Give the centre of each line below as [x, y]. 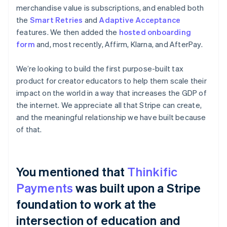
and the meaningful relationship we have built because [111, 117]
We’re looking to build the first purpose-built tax [100, 68]
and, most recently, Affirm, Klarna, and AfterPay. [119, 44]
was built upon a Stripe [137, 187]
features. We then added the [68, 32]
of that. [29, 129]
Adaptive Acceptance [140, 20]
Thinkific [152, 171]
